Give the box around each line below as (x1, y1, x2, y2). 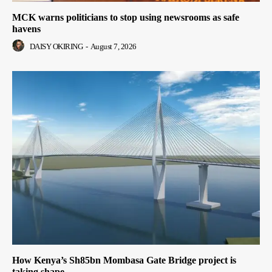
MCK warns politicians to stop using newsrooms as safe (12, 12, 239, 23)
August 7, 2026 (90, 42, 137, 52)
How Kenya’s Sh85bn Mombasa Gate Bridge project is (12, 254, 236, 265)
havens (12, 24, 41, 35)
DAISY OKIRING (29, 42, 83, 52)
